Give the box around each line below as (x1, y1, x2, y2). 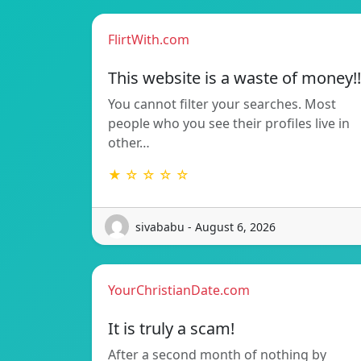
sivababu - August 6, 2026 (135, 218, 276, 234)
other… (108, 134, 150, 152)
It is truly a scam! (108, 317, 234, 340)
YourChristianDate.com (108, 281, 250, 300)
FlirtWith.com (108, 31, 189, 49)
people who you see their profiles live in (108, 114, 350, 133)
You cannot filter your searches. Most (108, 95, 336, 114)
